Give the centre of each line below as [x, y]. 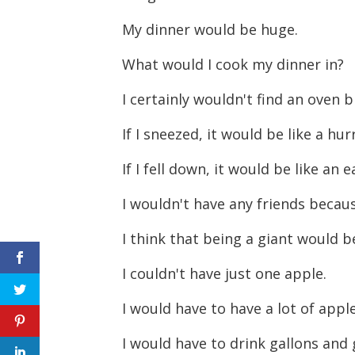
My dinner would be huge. [212, 29]
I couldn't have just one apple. [227, 273]
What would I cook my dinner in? [235, 64]
